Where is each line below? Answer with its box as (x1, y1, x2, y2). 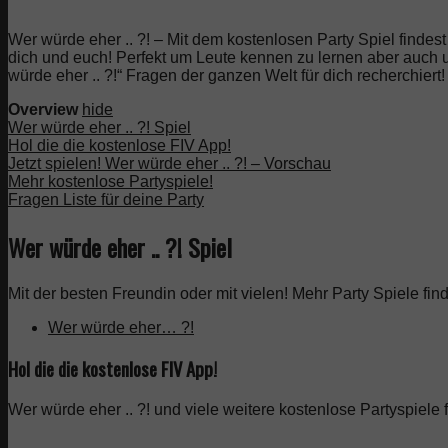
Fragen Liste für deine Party (8, 190, 204, 208)
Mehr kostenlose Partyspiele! (8, 172, 213, 190)
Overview (8, 100, 78, 118)
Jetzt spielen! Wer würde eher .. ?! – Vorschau (8, 154, 331, 172)
